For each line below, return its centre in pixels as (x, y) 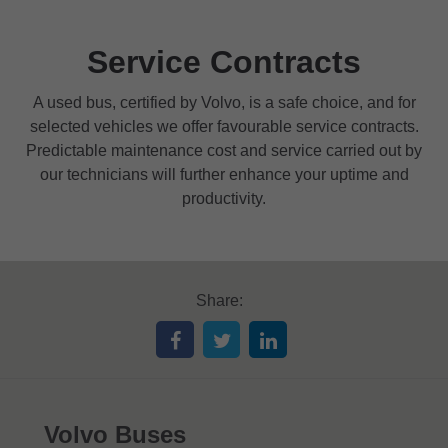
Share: (219, 300)
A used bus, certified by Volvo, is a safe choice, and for (224, 102)
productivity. (224, 198)
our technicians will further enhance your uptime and (224, 174)
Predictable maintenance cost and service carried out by (224, 150)
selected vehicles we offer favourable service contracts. (224, 126)
